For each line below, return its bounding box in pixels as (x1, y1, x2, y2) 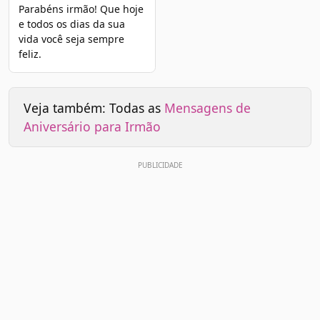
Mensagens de (164, 99, 251, 116)
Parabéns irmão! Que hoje (18, 1, 144, 16)
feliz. (18, 46, 41, 61)
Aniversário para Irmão (24, 117, 161, 135)
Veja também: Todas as (24, 99, 164, 116)
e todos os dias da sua (18, 16, 125, 31)
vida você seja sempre (18, 31, 124, 46)
